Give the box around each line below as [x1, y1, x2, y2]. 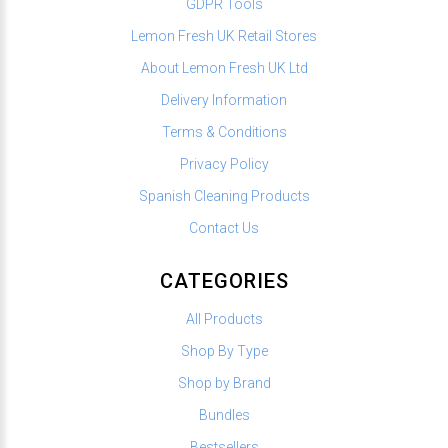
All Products [185, 310, 263, 327]
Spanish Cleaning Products [138, 187, 310, 204]
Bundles [198, 406, 250, 423]
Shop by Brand [177, 374, 271, 391]
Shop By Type [180, 342, 268, 359]
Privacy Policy [179, 155, 269, 172]
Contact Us [189, 219, 259, 236]
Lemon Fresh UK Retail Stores [131, 27, 317, 44]
